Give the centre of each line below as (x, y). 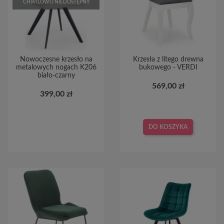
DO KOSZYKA (168, 127)
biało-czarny (56, 75)
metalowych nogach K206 (56, 67)
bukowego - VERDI (168, 67)
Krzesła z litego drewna (168, 59)
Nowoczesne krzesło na (56, 59)
